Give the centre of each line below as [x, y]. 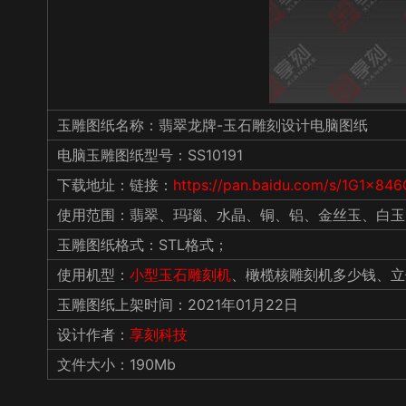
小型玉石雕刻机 [180, 275]
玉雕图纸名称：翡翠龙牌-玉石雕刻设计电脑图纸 [213, 125]
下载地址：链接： [115, 185]
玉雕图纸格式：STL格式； [143, 245]
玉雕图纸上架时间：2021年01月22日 [178, 304]
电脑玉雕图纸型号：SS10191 [150, 155]
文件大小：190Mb [116, 364]
